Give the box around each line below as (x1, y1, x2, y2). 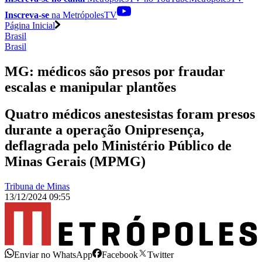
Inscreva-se (5, 9, 49, 20)
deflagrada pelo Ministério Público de (5, 138, 232, 154)
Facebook (102, 249, 138, 260)
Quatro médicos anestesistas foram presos (5, 106, 255, 122)
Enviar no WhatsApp (14, 249, 92, 260)
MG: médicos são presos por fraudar (5, 63, 225, 79)
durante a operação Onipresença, (5, 122, 204, 138)
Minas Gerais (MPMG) (5, 154, 146, 170)
